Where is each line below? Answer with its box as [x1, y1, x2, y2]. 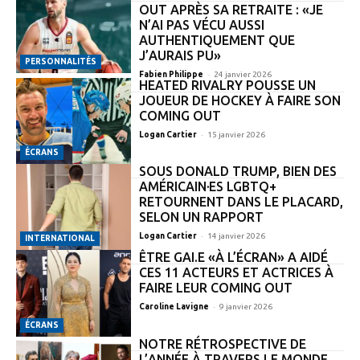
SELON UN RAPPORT [138, 210, 264, 225]
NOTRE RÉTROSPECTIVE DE [138, 336, 306, 351]
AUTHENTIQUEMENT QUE [138, 33, 295, 48]
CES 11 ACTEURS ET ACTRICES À [138, 265, 333, 280]
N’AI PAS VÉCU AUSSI [138, 18, 264, 33]
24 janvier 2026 [213, 70, 272, 80]
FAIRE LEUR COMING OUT [138, 280, 292, 296]
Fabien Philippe [138, 70, 203, 80]
